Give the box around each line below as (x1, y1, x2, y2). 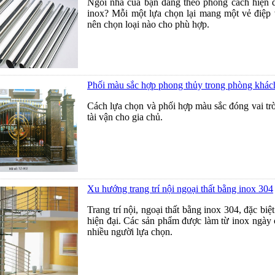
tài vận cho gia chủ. (87, 112, 163, 122)
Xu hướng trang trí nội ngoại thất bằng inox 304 (87, 184, 273, 194)
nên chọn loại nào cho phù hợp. (87, 19, 209, 29)
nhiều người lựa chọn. (87, 227, 172, 237)
